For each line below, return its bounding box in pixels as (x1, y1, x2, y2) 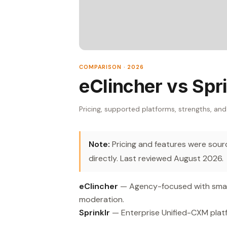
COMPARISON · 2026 (79, 63, 144, 70)
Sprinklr (79, 207, 110, 218)
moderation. (79, 194, 124, 205)
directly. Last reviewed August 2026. (89, 153, 223, 164)
